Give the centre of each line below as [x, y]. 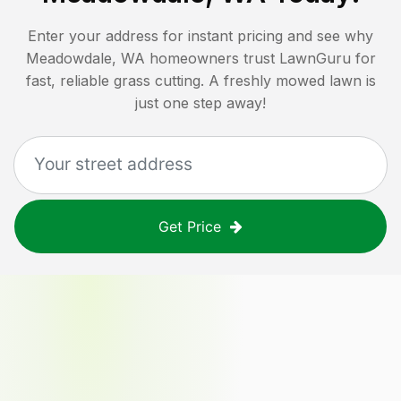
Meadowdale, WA [85, 58]
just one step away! [200, 102]
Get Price [190, 226]
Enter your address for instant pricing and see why [200, 35]
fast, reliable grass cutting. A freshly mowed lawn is [200, 80]
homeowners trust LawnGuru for [262, 58]
